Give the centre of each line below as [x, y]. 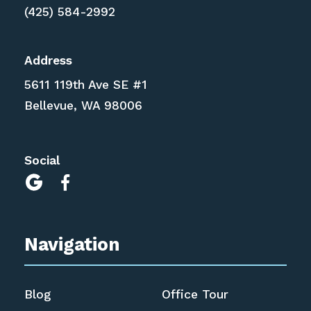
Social [42, 160]
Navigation [73, 244]
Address [49, 61]
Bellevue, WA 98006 [84, 106]
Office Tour [195, 295]
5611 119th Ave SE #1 [86, 85]
